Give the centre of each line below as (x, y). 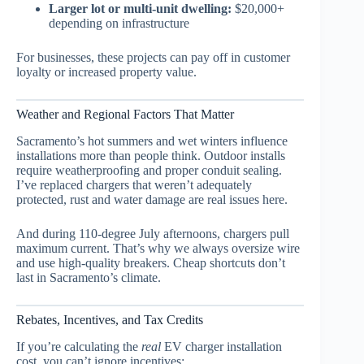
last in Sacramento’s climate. (89, 277)
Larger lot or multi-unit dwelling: (140, 9)
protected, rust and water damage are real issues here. (152, 199)
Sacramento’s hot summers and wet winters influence (152, 141)
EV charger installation (221, 346)
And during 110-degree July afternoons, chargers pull (153, 233)
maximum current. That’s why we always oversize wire (158, 248)
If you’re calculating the (79, 346)
